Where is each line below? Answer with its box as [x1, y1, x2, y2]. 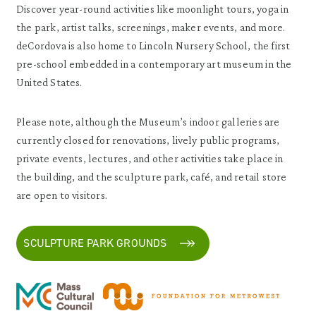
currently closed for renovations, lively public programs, [16, 134, 279, 146]
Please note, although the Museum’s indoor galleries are [16, 116, 280, 128]
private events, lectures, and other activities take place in [16, 152, 284, 164]
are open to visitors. [16, 189, 108, 201]
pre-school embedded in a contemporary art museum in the [16, 58, 292, 70]
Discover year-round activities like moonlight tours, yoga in [16, 3, 289, 15]
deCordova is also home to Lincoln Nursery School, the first [16, 39, 291, 51]
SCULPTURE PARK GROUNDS [23, 236, 167, 250]
